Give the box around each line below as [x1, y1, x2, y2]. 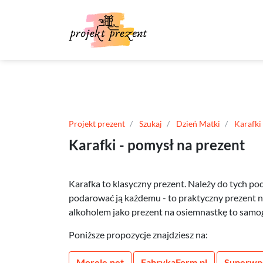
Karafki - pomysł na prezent [69, 136, 245, 153]
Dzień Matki [176, 119, 220, 129]
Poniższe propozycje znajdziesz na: [69, 229, 208, 240]
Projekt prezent [69, 119, 125, 129]
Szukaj [139, 119, 162, 129]
